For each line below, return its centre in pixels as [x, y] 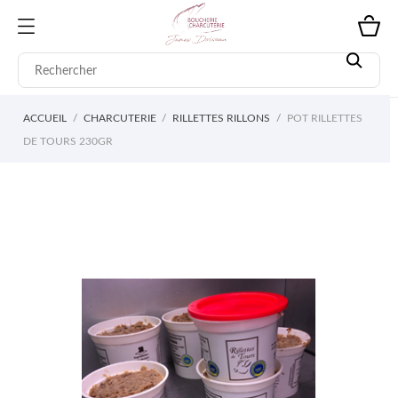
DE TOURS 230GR [68, 141]
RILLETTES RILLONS [221, 118]
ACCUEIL [45, 118]
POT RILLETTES [324, 118]
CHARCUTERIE [119, 118]
